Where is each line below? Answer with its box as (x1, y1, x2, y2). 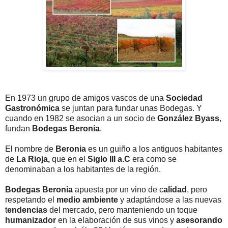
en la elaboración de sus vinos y (56, 215, 176, 224)
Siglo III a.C (88, 154, 130, 163)
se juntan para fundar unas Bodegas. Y (60, 103, 202, 112)
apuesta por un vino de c (73, 185, 163, 194)
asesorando (176, 215, 222, 224)
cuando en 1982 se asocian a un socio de (5, 113, 157, 123)
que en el (50, 154, 88, 163)
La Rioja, (16, 154, 50, 163)
